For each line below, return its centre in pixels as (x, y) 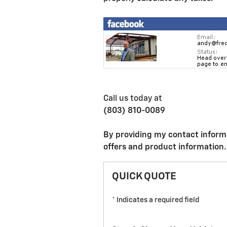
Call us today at (133, 99)
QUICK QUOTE (144, 176)
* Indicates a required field (156, 200)
